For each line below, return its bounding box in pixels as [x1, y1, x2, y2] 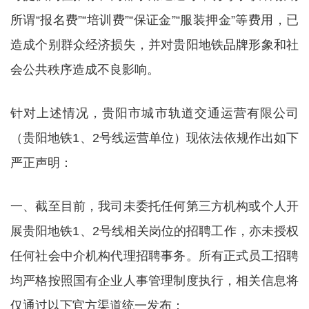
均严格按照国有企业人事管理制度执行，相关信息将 [10, 274, 299, 288]
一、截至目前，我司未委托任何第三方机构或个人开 [10, 199, 299, 213]
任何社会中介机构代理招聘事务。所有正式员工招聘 [10, 249, 299, 263]
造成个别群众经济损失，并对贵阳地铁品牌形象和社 [10, 38, 299, 52]
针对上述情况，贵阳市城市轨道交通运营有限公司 [10, 106, 299, 120]
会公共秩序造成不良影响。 [10, 63, 159, 77]
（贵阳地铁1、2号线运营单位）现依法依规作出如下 [10, 131, 299, 145]
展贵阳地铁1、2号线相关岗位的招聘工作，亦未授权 [10, 224, 299, 238]
